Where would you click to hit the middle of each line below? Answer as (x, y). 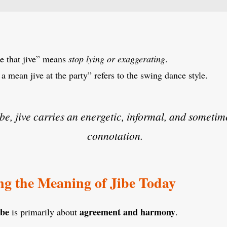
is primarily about (44, 212)
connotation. (115, 135)
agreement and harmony (127, 212)
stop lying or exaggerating (117, 59)
